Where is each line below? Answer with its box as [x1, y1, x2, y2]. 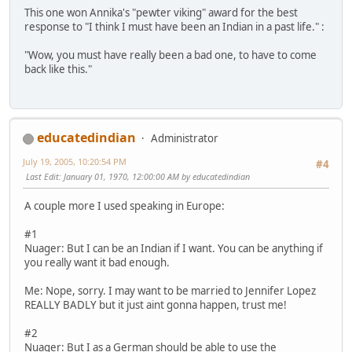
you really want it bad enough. [24, 255, 170, 270]
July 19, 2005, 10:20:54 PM [23, 156, 126, 168]
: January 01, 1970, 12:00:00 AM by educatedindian [59, 170, 250, 183]
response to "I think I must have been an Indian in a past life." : [24, 19, 324, 34]
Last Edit [26, 170, 59, 183]
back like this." [24, 61, 92, 76]
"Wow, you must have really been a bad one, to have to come [24, 47, 317, 62]
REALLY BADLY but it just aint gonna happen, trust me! [24, 298, 287, 313]
